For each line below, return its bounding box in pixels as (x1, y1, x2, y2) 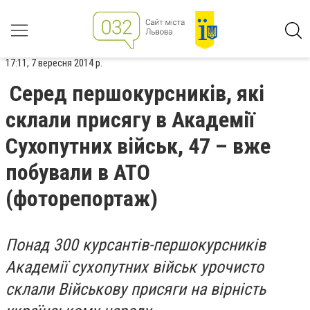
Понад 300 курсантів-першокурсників (6, 235, 266, 255)
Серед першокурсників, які (10, 80, 264, 107)
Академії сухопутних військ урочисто (6, 257, 264, 277)
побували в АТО (6, 159, 150, 185)
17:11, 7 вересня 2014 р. (6, 57, 102, 69)
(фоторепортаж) (6, 185, 158, 212)
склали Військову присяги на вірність (6, 280, 266, 299)
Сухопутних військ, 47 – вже (6, 133, 271, 159)
